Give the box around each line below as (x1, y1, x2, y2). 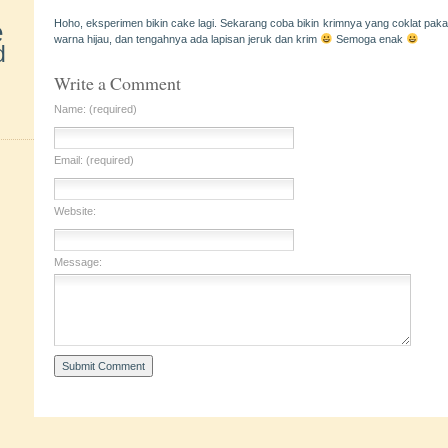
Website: (54, 205, 96, 217)
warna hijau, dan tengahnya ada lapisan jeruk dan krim (54, 33, 320, 45)
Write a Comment (54, 71, 181, 95)
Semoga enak (332, 33, 406, 45)
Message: (54, 256, 102, 268)
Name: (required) (54, 103, 137, 115)
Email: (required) (54, 154, 134, 166)
